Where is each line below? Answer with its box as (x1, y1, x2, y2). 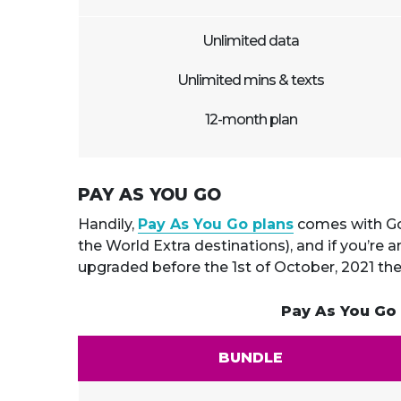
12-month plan (204, 111, 297, 128)
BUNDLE (218, 349, 283, 366)
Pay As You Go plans (138, 216, 294, 233)
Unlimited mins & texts (177, 72, 324, 89)
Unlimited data (202, 32, 299, 49)
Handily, (78, 216, 138, 233)
